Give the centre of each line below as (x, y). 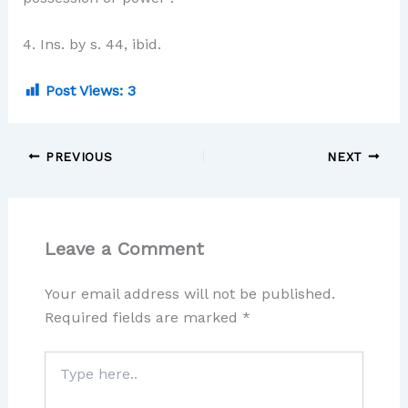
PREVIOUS (76, 156)
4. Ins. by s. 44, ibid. (92, 45)
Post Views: (84, 90)
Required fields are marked (143, 317)
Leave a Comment (124, 248)
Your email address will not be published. (189, 293)
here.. (60, 377)
